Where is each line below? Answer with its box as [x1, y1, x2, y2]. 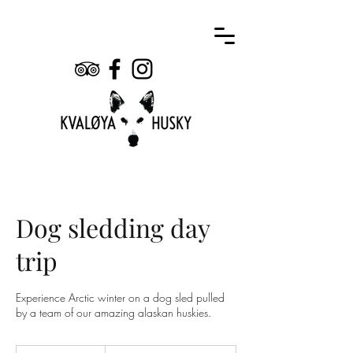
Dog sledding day [16, 210, 210, 244]
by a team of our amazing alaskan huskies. [16, 305, 211, 320]
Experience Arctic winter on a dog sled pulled [16, 290, 225, 305]
